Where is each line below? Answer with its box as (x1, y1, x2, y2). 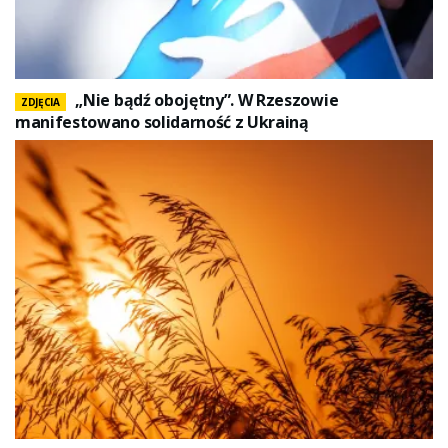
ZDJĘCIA (21, 94, 60, 109)
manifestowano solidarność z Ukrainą (15, 110, 309, 133)
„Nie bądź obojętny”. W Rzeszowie (75, 88, 339, 111)
